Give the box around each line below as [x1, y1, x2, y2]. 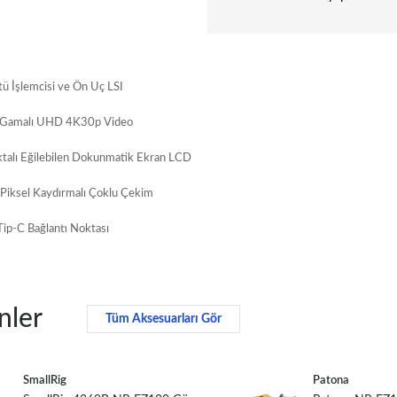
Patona [313, 375, 350, 387]
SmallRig [22, 375, 66, 387]
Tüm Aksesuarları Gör [105, 313, 222, 326]
